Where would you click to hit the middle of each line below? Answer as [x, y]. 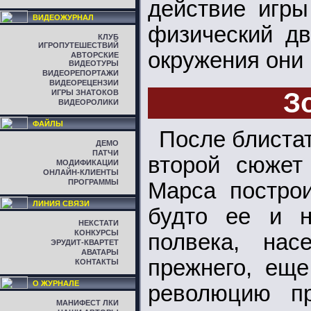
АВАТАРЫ [100, 252]
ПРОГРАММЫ [93, 182]
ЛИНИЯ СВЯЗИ [61, 203]
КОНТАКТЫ [97, 262]
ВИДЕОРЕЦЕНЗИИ [84, 83]
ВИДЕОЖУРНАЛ [63, 17]
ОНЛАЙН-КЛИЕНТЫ [81, 172]
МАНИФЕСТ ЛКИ [87, 303]
